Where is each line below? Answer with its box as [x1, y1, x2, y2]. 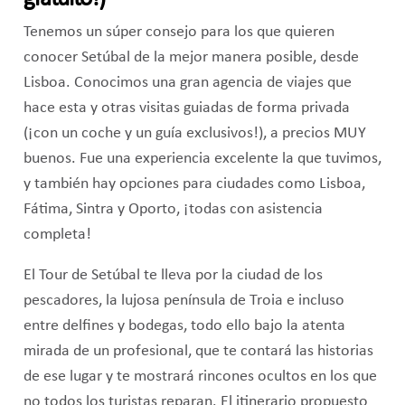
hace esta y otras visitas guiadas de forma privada [23, 99, 350, 116]
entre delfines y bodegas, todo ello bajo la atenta [23, 318, 345, 334]
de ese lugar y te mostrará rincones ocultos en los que [23, 369, 377, 385]
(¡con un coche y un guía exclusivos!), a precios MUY [23, 125, 366, 141]
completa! [23, 226, 91, 242]
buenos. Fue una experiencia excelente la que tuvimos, [23, 150, 381, 166]
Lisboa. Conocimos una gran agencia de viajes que [23, 74, 352, 90]
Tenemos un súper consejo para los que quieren [23, 24, 334, 40]
